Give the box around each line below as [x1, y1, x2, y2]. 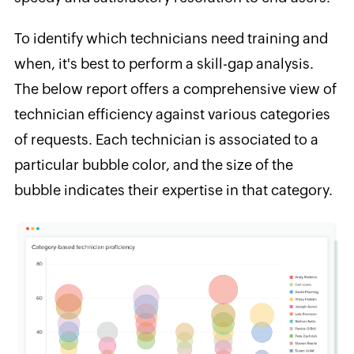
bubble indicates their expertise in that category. [13, 181, 333, 198]
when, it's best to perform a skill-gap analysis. [13, 55, 314, 72]
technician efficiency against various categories [13, 105, 330, 122]
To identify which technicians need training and [13, 29, 328, 47]
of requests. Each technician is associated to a [13, 130, 318, 148]
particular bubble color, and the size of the [13, 156, 293, 173]
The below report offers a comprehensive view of [13, 80, 337, 97]
